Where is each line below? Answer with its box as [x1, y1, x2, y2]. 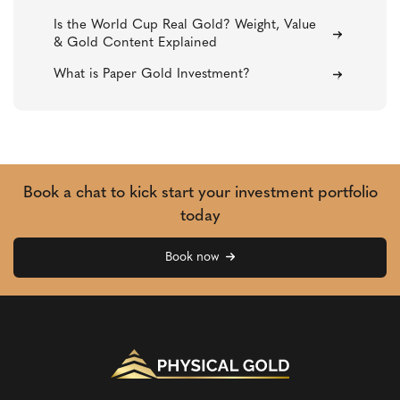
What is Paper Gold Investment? [54, 68, 250, 82]
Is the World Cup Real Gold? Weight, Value [54, 19, 317, 33]
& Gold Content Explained [54, 37, 217, 51]
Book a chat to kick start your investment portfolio [22, 185, 378, 203]
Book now [164, 251, 219, 265]
